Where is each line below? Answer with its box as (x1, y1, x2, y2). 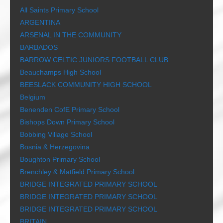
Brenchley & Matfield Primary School (20, 168, 134, 176)
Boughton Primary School (20, 155, 100, 164)
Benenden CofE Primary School (20, 106, 119, 114)
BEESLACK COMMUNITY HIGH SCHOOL (20, 81, 152, 89)
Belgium (20, 93, 45, 102)
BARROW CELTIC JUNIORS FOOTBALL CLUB (20, 56, 168, 64)
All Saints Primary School (20, 6, 99, 14)
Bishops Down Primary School (20, 118, 114, 126)
